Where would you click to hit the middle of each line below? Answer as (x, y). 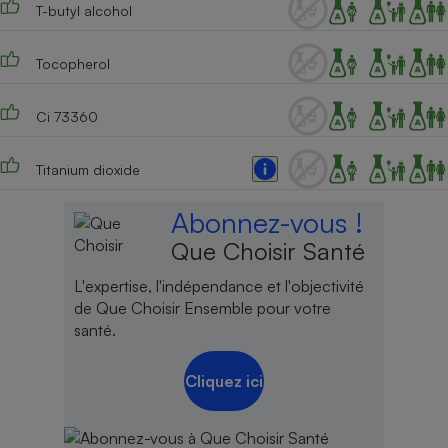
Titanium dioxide (87, 169)
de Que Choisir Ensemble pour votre (202, 308)
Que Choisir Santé (268, 251)
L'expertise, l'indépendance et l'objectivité (218, 286)
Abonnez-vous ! (267, 223)
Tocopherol (72, 63)
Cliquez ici (223, 380)
